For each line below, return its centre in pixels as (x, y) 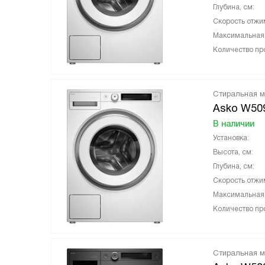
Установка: (231, 138)
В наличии (234, 124)
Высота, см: (233, 152)
